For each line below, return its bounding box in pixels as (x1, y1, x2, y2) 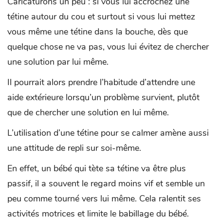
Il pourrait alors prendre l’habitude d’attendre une (7, 76, 195, 89)
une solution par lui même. (7, 56, 109, 68)
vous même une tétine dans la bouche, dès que (7, 26, 188, 38)
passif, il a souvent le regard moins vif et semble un (7, 178, 205, 190)
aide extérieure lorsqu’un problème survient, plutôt (7, 91, 200, 104)
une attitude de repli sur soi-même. (7, 142, 141, 154)
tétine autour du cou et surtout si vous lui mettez (7, 11, 195, 23)
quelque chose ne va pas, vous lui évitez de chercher (7, 41, 209, 53)
